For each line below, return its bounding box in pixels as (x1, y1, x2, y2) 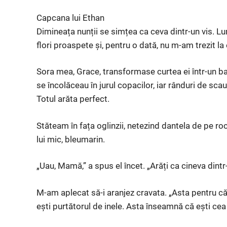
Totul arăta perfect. (36, 94, 109, 104)
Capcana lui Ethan (36, 12, 104, 23)
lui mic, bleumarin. (36, 134, 105, 144)
